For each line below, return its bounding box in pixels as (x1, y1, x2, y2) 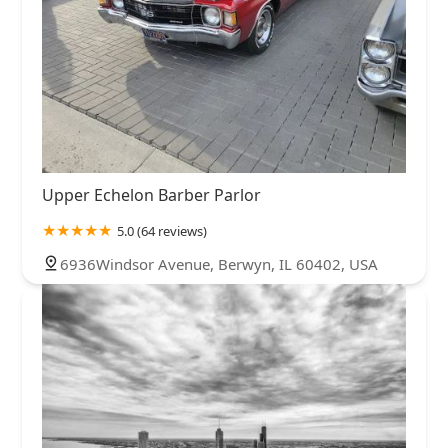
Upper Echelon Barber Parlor (42, 184, 261, 207)
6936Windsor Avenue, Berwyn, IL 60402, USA (60, 254, 378, 275)
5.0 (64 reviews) (117, 222, 207, 241)
